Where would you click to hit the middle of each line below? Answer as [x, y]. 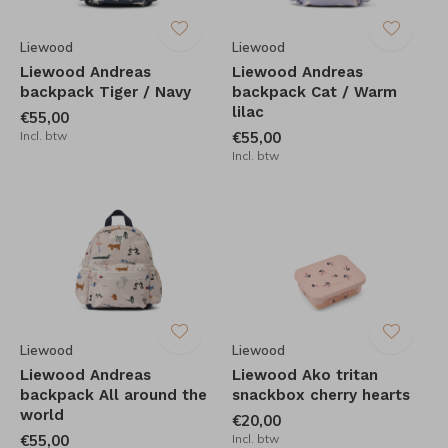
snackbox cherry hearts [320, 395]
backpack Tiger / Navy [105, 92]
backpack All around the [113, 395]
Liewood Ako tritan [304, 375]
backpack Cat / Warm [314, 92]
